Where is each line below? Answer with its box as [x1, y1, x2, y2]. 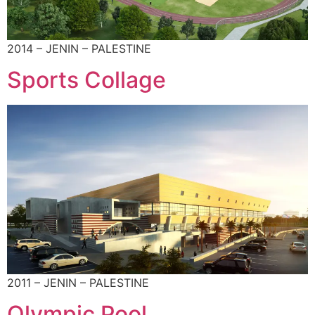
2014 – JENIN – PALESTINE [7, 41, 151, 56]
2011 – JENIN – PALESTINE [7, 276, 149, 290]
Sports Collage [7, 66, 166, 94]
